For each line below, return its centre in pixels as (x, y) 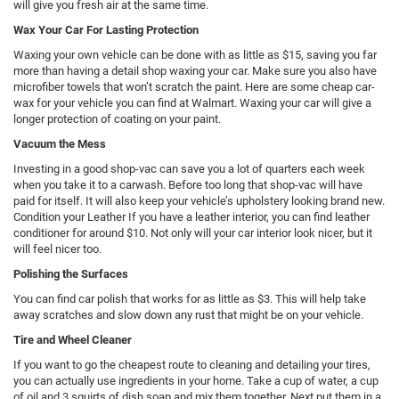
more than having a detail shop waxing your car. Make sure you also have (195, 70)
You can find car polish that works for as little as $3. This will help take (190, 298)
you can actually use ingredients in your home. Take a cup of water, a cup (196, 380)
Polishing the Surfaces (71, 273)
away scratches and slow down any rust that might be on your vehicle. (188, 314)
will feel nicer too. (57, 248)
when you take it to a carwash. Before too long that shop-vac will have (188, 184)
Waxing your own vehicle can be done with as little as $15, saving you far (195, 54)
